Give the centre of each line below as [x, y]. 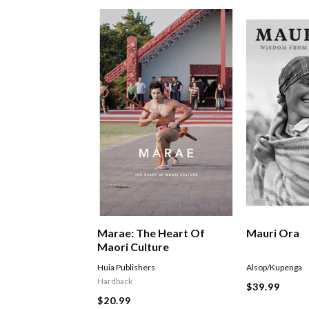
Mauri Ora [273, 233]
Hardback [115, 281]
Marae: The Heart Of [151, 233]
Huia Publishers [127, 268]
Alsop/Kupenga [275, 268]
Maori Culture [133, 247]
